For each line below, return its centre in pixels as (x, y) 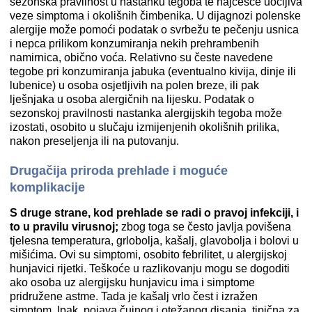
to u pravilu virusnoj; (64, 227)
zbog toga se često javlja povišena (205, 227)
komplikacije (47, 188)
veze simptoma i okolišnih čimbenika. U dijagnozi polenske (155, 16)
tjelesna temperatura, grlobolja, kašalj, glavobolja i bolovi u (154, 241)
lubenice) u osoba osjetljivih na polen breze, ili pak (134, 86)
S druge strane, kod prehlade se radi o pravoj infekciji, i (154, 213)
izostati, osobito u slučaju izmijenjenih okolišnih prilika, (145, 127)
